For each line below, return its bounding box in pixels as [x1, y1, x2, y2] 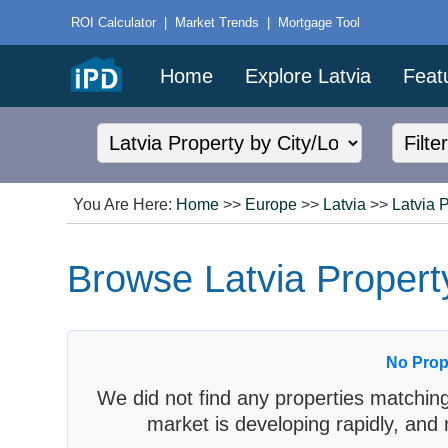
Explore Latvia [245, 65, 372, 88]
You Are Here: [73, 196, 177, 214]
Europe [245, 196, 298, 214]
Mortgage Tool [278, 14, 361, 30]
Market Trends [175, 14, 260, 30]
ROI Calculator [71, 14, 157, 30]
